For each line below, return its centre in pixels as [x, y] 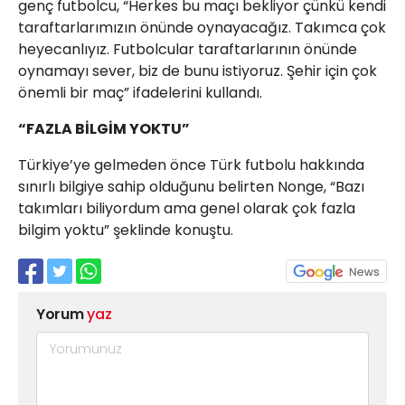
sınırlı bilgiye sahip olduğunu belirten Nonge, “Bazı [191, 187]
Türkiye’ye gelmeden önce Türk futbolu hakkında [191, 165]
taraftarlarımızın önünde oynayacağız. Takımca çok [202, 28]
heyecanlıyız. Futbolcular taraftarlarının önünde [188, 49]
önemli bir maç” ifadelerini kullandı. [140, 93]
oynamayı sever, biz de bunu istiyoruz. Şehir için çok [198, 71]
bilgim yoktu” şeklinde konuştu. [126, 230]
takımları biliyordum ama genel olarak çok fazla [187, 208]
